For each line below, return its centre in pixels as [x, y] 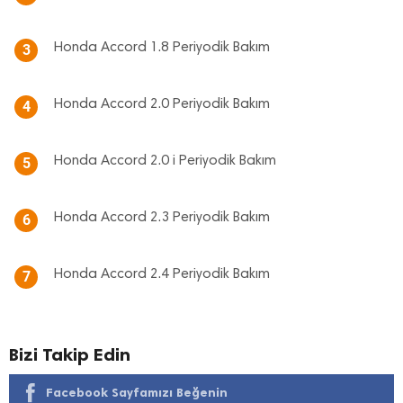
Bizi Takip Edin [70, 354]
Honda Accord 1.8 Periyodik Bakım [162, 48]
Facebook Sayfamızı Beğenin [137, 393]
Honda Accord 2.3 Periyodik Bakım [162, 218]
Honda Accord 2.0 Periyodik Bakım [162, 104]
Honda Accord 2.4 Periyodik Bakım [162, 274]
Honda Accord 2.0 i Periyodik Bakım [165, 161]
